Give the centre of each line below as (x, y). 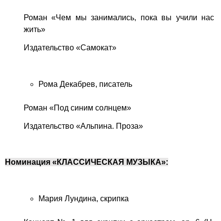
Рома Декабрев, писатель (85, 84)
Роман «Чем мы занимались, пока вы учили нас (119, 18)
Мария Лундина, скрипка (83, 198)
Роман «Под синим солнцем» (77, 108)
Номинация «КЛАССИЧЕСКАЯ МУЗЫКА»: (87, 162)
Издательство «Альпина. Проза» (83, 126)
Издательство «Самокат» (70, 48)
